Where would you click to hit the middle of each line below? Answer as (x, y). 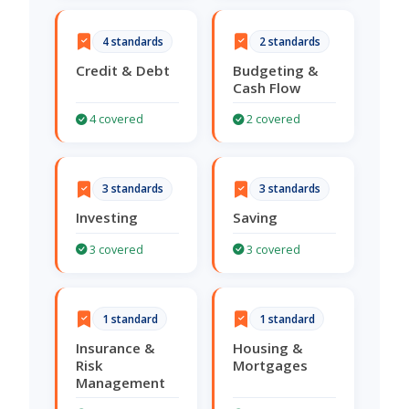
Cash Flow (267, 88)
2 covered (272, 120)
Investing (107, 218)
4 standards (132, 42)
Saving (255, 218)
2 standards (289, 42)
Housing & (268, 347)
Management (121, 382)
